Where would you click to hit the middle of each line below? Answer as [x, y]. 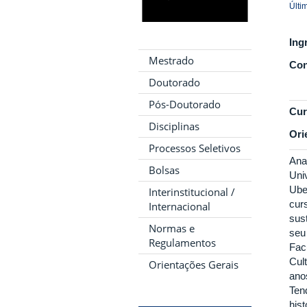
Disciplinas [174, 126]
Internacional [180, 206]
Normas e [172, 228]
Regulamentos [182, 243]
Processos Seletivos [195, 148]
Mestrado [171, 60]
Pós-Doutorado [185, 104]
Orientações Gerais [194, 265]
